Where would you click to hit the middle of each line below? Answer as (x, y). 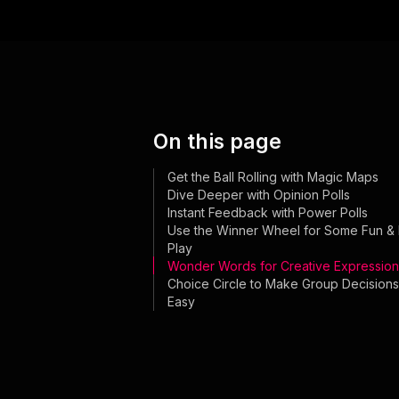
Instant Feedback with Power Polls (268, 212)
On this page (217, 142)
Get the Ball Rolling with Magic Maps (273, 177)
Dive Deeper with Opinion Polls (259, 195)
